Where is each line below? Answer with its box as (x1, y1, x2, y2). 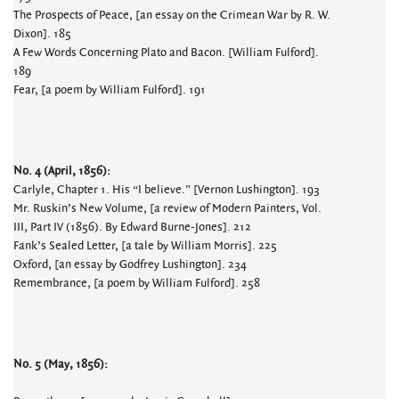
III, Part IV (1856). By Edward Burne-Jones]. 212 (13, 219, 251, 235)
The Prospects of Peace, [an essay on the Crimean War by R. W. (13, 7, 330, 23)
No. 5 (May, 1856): (13, 356, 108, 372)
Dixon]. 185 (13, 26, 71, 42)
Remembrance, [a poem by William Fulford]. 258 (13, 275, 260, 291)
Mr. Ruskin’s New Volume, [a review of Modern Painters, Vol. (13, 200, 322, 216)
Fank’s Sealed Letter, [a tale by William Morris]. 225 (13, 238, 277, 254)
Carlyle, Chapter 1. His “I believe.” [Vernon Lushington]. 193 (13, 182, 320, 198)
